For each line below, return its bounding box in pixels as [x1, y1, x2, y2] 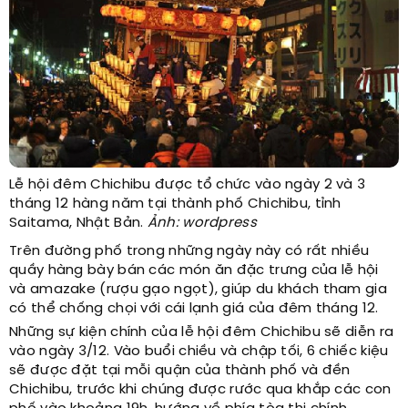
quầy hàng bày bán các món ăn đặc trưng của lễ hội [9, 263, 379, 279]
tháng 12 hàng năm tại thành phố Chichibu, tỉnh [9, 197, 342, 212]
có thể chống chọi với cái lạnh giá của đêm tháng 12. [9, 301, 379, 317]
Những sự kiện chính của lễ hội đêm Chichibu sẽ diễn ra [9, 325, 394, 341]
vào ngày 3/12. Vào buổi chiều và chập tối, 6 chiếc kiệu [9, 344, 389, 360]
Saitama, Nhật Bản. [9, 216, 148, 231]
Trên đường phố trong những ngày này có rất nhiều [9, 244, 370, 260]
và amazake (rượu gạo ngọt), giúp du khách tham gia [9, 282, 387, 298]
